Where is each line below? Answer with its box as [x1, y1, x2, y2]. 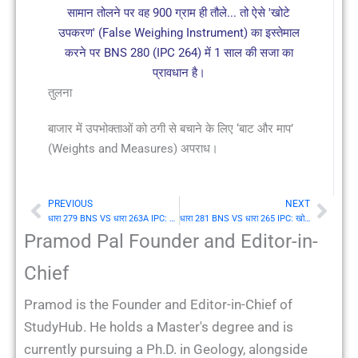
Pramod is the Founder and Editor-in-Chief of [24, 296, 292, 313]
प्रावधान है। [152, 65, 205, 80]
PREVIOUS [48, 198, 93, 210]
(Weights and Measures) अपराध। [48, 141, 218, 156]
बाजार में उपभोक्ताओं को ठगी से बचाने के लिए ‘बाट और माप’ [48, 121, 293, 136]
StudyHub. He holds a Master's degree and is [24, 319, 293, 336]
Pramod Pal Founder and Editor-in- [24, 230, 318, 253]
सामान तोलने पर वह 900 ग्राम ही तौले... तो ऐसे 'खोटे [67, 5, 290, 20]
